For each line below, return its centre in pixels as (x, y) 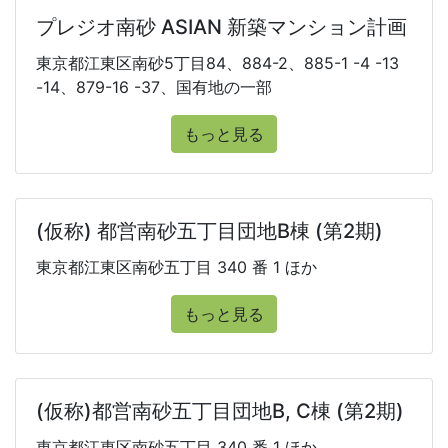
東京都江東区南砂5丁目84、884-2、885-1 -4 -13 (217, 63)
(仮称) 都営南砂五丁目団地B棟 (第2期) (209, 231)
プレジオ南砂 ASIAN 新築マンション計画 (221, 27)
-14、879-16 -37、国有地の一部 (154, 87)
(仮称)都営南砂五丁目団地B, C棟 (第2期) (220, 411)
